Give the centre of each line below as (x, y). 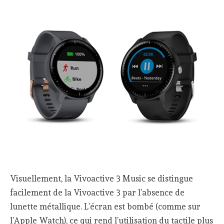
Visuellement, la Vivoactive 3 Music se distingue (102, 178)
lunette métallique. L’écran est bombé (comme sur (105, 206)
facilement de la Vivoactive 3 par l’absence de (97, 192)
